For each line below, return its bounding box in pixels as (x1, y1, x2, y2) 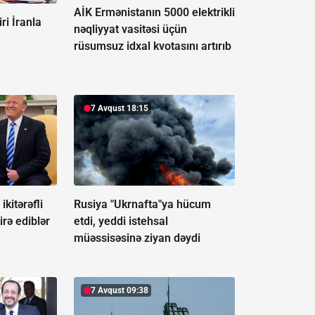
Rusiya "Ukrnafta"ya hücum (73, 198, 211, 212)
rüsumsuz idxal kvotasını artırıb (73, 39, 231, 53)
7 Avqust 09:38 (90, 285, 148, 296)
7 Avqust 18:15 (90, 103, 148, 114)
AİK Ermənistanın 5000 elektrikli (73, 6, 235, 20)
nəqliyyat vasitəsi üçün (73, 22, 187, 37)
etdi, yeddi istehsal (73, 214, 168, 229)
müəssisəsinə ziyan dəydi (73, 231, 200, 245)
